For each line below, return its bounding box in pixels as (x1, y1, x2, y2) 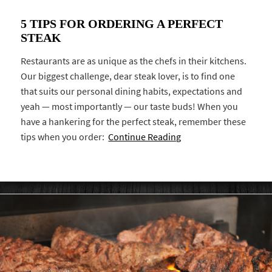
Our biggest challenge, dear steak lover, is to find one (21, 69, 236, 83)
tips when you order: (21, 130, 109, 143)
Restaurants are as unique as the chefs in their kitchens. (21, 54, 247, 67)
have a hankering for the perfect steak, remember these (21, 115, 246, 128)
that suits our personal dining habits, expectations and (21, 84, 243, 98)
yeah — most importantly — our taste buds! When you (21, 100, 239, 113)
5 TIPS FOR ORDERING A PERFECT (21, 17, 223, 31)
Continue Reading (108, 130, 182, 143)
